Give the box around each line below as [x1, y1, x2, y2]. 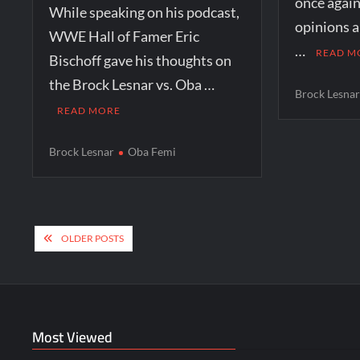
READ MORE [57, 104, 121, 117]
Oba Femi [128, 144, 177, 158]
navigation [26, 241, 134, 287]
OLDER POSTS [61, 231, 125, 244]
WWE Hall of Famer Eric [49, 27, 200, 45]
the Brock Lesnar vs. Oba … [49, 75, 215, 93]
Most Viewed [32, 323, 113, 350]
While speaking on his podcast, [49, 2, 240, 21]
